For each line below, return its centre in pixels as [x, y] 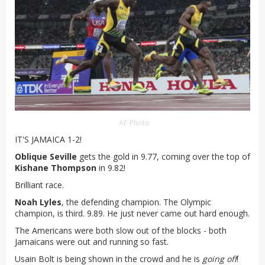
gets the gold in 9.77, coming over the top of [165, 156]
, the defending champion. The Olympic [136, 202]
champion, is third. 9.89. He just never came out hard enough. [132, 213]
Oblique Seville [47, 156]
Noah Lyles [38, 202]
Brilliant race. [39, 185]
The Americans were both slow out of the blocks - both [121, 230]
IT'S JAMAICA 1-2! [48, 139]
